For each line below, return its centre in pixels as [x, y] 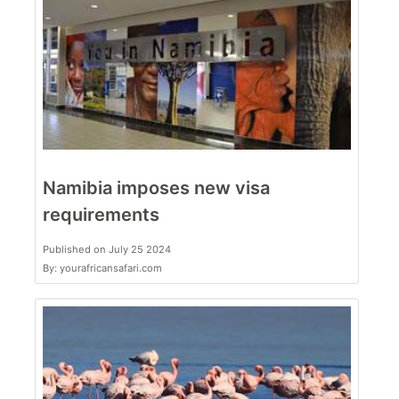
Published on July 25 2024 [107, 250]
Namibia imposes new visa [156, 188]
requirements [101, 215]
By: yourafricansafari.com [102, 269]
